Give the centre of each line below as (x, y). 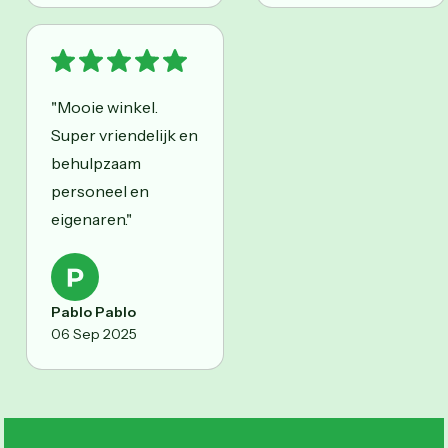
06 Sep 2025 (94, 333)
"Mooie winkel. (104, 106)
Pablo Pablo (93, 311)
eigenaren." (91, 218)
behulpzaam (96, 162)
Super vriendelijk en (124, 134)
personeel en (100, 190)
